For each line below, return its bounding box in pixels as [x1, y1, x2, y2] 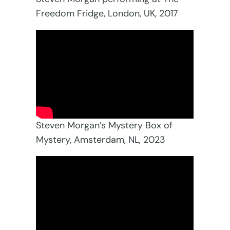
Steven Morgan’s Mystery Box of [36, 119, 173, 132]
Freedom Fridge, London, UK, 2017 [36, 7, 179, 20]
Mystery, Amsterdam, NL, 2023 [36, 133, 166, 146]
